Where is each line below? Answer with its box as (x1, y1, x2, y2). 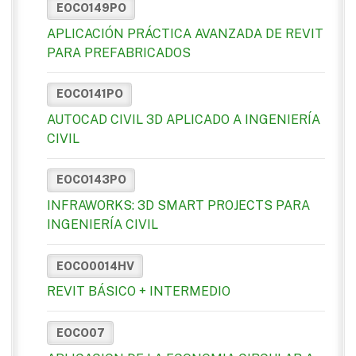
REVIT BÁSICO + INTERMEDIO (47, 284, 230, 300)
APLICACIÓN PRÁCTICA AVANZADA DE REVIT (47, 25, 323, 41)
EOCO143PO (56, 173, 126, 187)
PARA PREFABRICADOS (47, 44, 191, 60)
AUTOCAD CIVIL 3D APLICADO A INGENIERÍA (47, 111, 320, 127)
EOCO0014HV (56, 259, 134, 273)
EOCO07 (56, 326, 105, 339)
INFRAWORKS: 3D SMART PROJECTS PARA (47, 198, 310, 214)
